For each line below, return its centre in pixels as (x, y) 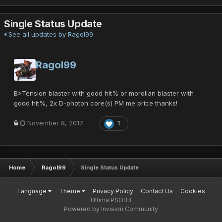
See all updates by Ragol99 (50, 34)
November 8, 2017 (55, 123)
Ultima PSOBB (111, 200)
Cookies (193, 191)
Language (32, 191)
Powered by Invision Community (111, 209)
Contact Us (157, 191)
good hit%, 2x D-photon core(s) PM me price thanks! (96, 103)
